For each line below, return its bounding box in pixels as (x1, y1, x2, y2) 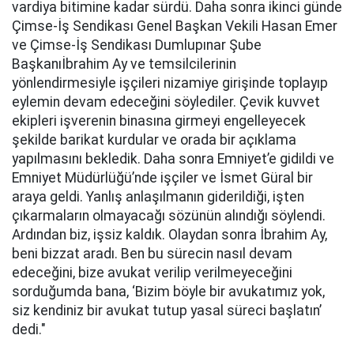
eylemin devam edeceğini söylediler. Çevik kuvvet (12, 94, 320, 110)
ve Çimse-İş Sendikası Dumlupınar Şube (12, 37, 262, 53)
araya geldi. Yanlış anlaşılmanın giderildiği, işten (12, 189, 304, 205)
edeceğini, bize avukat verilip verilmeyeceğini (12, 265, 292, 281)
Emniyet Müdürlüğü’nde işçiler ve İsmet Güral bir (12, 170, 313, 186)
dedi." (12, 322, 46, 337)
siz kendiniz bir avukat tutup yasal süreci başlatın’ (12, 303, 322, 318)
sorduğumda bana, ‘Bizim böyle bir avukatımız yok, (12, 284, 325, 299)
